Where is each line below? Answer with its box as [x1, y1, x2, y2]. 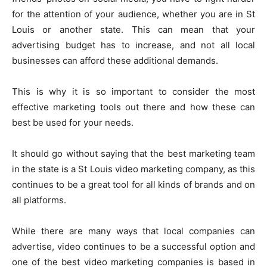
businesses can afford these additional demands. [12, 55, 218, 66]
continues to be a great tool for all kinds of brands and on [12, 179, 255, 190]
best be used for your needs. [12, 117, 133, 128]
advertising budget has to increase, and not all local [12, 39, 255, 51]
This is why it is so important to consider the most [12, 86, 255, 97]
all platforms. [12, 194, 69, 206]
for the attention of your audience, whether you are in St [12, 8, 255, 20]
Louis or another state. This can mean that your [12, 24, 255, 35]
